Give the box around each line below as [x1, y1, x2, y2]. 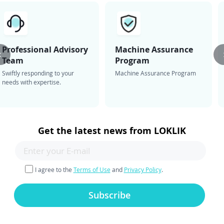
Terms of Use [73, 165, 110, 174]
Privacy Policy [123, 165, 161, 174]
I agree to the [34, 165, 73, 174]
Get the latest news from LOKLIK [38, 124, 186, 137]
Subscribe [88, 188, 130, 201]
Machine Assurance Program [114, 68, 196, 77]
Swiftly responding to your [1, 68, 74, 77]
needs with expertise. [1, 77, 61, 86]
